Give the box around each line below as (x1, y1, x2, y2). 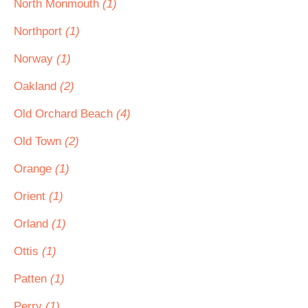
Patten (14, 272, 50, 285)
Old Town (14, 135, 65, 148)
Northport (14, 25, 65, 38)
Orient (14, 190, 49, 203)
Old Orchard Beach (14, 107, 116, 120)
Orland (14, 217, 52, 230)
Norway (14, 52, 56, 65)
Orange (14, 162, 55, 175)
